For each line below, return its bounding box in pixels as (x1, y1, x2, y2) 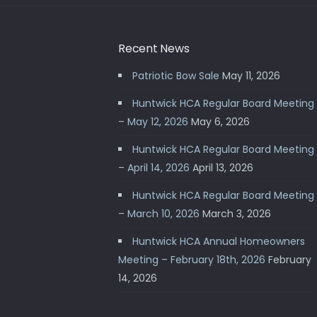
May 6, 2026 (191, 114, 250, 129)
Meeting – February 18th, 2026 (118, 252, 265, 267)
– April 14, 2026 (118, 160, 190, 175)
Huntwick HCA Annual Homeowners (132, 234, 305, 248)
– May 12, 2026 (118, 114, 188, 129)
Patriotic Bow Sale (132, 68, 219, 83)
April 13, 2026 (192, 160, 253, 175)
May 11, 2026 (222, 68, 280, 83)
